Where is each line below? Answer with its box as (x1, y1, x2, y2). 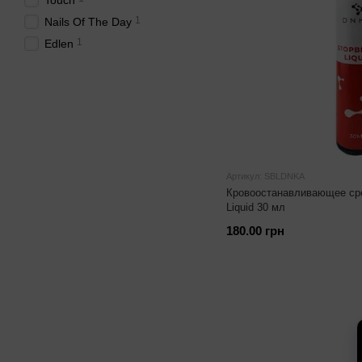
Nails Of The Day (44, 15, 132, 28)
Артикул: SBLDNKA (226, 171, 305, 181)
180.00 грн (226, 224, 284, 238)
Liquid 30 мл (226, 201, 285, 213)
